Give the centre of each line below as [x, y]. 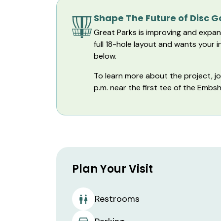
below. [105, 56]
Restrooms [117, 199]
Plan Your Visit [112, 169]
